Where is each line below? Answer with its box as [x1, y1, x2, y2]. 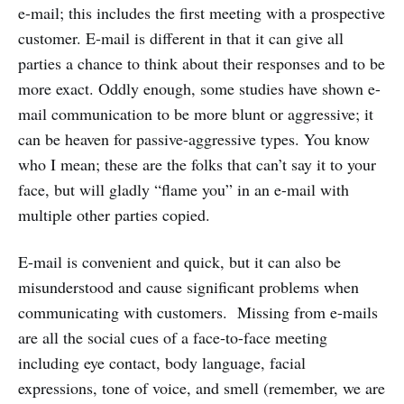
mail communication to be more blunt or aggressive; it [18, 103, 373, 124]
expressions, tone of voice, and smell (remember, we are [18, 377, 385, 399]
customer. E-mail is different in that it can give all [18, 27, 344, 49]
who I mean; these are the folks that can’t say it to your [18, 153, 376, 175]
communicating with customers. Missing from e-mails [18, 301, 378, 323]
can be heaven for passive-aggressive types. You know [18, 128, 370, 150]
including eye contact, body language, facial [18, 352, 306, 373]
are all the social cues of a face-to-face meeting [18, 326, 327, 348]
